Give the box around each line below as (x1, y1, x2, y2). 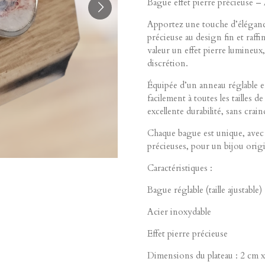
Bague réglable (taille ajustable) (147, 184, 262, 196)
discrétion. (147, 57, 188, 70)
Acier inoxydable (147, 206, 211, 218)
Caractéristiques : (147, 162, 212, 174)
